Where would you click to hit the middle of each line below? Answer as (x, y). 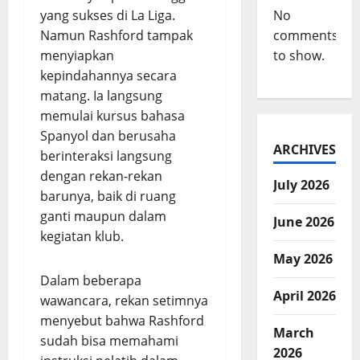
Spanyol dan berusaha (108, 136)
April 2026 (304, 295)
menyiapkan (77, 55)
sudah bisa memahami (109, 341)
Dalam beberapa (91, 280)
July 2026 (301, 184)
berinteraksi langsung (106, 156)
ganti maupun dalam (103, 216)
